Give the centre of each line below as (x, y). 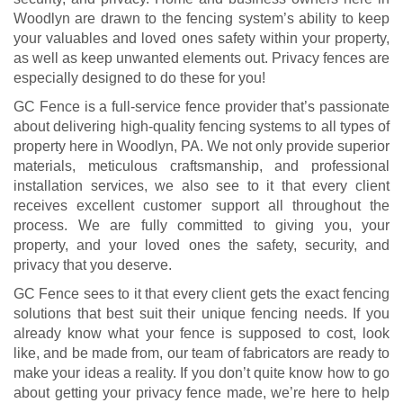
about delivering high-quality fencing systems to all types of (201, 127)
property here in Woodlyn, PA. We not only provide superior (201, 147)
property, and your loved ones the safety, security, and (201, 246)
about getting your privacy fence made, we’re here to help (201, 393)
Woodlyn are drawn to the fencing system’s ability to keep (201, 19)
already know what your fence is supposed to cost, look (201, 334)
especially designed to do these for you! (139, 78)
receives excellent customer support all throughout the (201, 206)
